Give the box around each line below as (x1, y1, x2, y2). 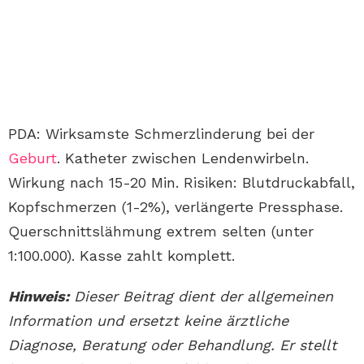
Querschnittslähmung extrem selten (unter (8, 223, 314, 240)
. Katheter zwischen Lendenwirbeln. (57, 149, 309, 167)
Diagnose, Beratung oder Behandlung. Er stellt (8, 336, 337, 354)
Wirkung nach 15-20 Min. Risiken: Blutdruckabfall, (8, 174, 355, 192)
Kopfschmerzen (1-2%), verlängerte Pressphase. (8, 198, 343, 216)
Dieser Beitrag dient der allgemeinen (69, 288, 333, 305)
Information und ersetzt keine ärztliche (8, 312, 288, 330)
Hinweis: (8, 288, 69, 305)
